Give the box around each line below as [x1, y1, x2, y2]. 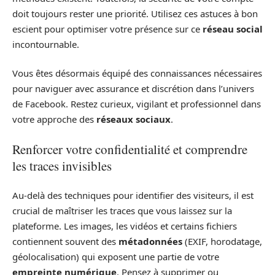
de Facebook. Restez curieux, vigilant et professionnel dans [12, 98, 261, 110]
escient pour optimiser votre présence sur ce [12, 22, 203, 35]
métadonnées [118, 235, 182, 248]
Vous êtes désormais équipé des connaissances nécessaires [12, 67, 262, 80]
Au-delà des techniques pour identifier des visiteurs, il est [12, 189, 254, 202]
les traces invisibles [12, 157, 112, 174]
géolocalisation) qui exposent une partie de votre [12, 250, 219, 263]
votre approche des [12, 113, 96, 126]
